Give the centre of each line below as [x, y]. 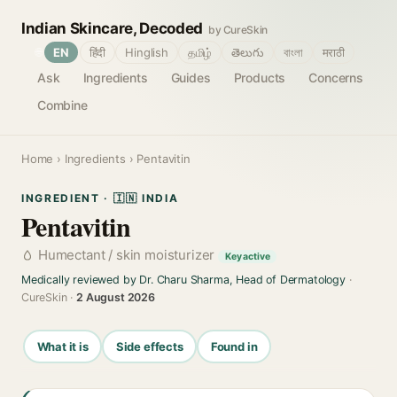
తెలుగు [248, 52]
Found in [234, 346]
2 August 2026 [116, 297]
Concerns [336, 78]
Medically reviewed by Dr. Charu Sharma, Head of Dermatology [183, 280]
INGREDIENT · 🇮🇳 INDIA [100, 198]
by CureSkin [238, 30]
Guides [191, 78]
